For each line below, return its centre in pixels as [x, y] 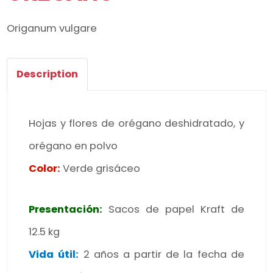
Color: [45, 168]
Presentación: [66, 209]
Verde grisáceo [101, 168]
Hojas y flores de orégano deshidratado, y [136, 123]
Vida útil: [54, 254]
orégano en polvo [73, 146]
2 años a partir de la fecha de [161, 254]
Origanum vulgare [52, 28]
